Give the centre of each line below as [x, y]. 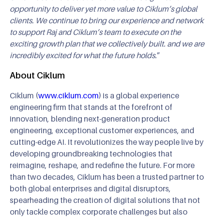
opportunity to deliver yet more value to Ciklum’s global [103, 8]
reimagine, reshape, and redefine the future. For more [102, 165]
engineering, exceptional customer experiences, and [102, 130]
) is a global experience [139, 95]
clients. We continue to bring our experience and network [107, 20]
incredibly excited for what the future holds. [83, 55]
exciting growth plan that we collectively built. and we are [107, 43]
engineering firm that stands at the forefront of [91, 107]
